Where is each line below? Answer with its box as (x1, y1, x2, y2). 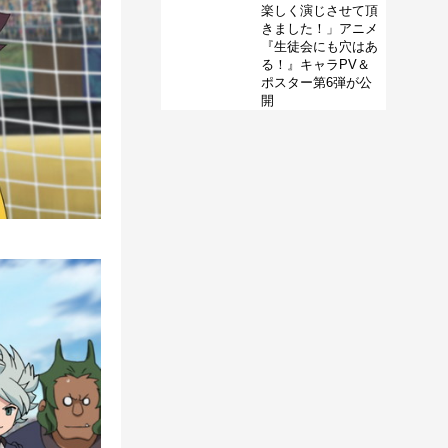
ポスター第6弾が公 (261, 74, 372, 90)
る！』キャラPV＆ (261, 56, 370, 72)
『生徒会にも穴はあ (261, 38, 378, 54)
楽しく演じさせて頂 (261, 2, 378, 18)
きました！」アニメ (261, 20, 378, 36)
